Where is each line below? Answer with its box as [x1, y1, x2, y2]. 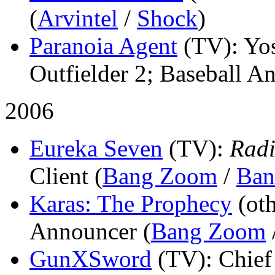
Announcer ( [29, 217, 151, 244]
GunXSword [29, 245, 152, 272]
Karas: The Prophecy [29, 190, 232, 217]
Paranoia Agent [29, 32, 177, 59]
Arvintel [37, 4, 118, 31]
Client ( [29, 162, 103, 189]
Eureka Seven [29, 134, 163, 161]
